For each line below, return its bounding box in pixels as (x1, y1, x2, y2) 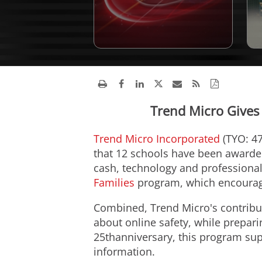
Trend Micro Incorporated (94, 132, 220, 146)
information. (94, 244, 155, 258)
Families (94, 175, 135, 189)
